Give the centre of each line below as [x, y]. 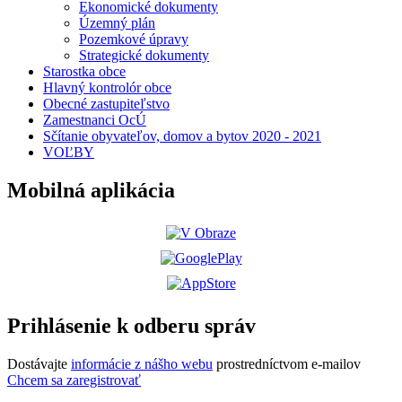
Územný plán [117, 23]
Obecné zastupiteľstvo [106, 104]
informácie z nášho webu [142, 363]
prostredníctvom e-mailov [287, 363]
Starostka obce [84, 72]
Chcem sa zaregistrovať [74, 380]
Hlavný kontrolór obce [107, 88]
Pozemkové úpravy [134, 39]
